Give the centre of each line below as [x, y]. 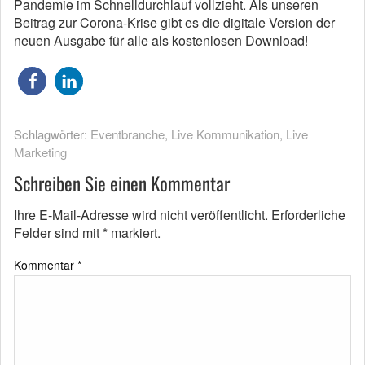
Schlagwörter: [52, 134]
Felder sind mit [58, 233]
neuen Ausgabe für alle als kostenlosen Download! [161, 40]
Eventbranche [128, 134]
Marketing [40, 152]
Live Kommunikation [225, 134]
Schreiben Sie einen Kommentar [122, 183]
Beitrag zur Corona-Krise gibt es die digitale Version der [174, 22]
